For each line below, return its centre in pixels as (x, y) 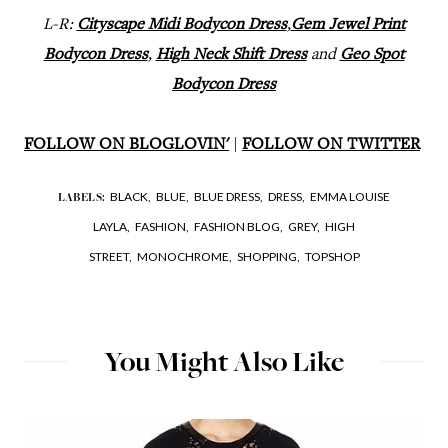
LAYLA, (111, 227)
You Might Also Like (224, 364)
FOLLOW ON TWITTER (331, 145)
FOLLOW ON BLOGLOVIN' (126, 145)
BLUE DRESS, (229, 197)
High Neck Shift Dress (231, 55)
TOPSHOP (332, 257)
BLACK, (131, 197)
